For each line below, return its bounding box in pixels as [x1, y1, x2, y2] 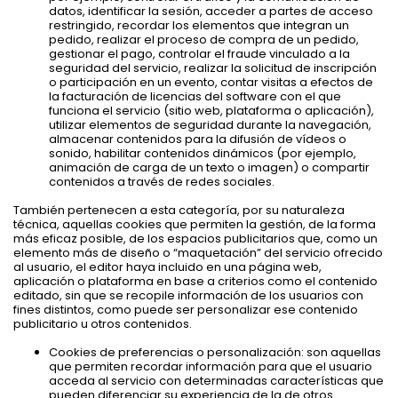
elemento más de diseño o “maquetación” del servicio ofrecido [13, 243, 383, 261]
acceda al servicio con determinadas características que [49, 371, 384, 389]
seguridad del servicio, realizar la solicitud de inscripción [49, 59, 377, 76]
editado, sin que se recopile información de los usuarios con [13, 286, 363, 304]
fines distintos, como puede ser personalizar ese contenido [13, 300, 358, 318]
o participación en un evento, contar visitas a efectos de [49, 73, 373, 91]
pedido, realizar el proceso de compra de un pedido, [49, 30, 359, 48]
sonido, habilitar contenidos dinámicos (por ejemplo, [49, 144, 356, 162]
